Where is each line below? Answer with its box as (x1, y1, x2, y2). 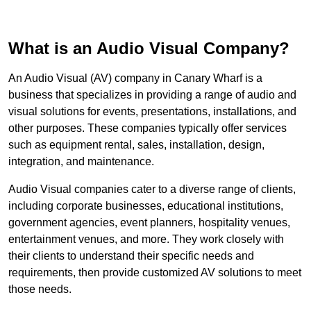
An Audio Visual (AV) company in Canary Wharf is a (8, 72, 262, 85)
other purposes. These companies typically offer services (8, 122, 287, 135)
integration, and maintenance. (8, 155, 154, 168)
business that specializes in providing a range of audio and (8, 89, 296, 101)
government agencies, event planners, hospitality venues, (8, 217, 290, 229)
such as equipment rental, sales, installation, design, (8, 139, 264, 151)
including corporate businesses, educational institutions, (8, 200, 283, 212)
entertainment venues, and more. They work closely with (8, 233, 284, 246)
